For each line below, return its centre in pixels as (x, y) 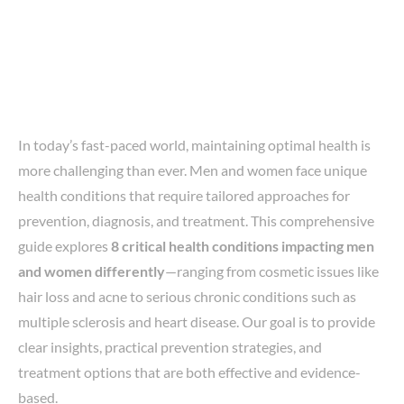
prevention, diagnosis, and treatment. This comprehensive (196, 220)
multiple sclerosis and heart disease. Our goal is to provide (197, 321)
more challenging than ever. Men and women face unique (193, 170)
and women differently (92, 271)
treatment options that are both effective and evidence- (189, 372)
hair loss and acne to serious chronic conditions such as (187, 296)
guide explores (64, 246)
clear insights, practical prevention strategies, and (170, 347)
